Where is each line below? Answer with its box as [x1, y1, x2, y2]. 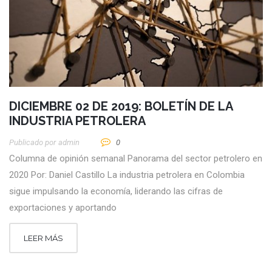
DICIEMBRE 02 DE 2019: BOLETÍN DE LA [9, 99, 233, 114]
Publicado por [9, 138, 56, 148]
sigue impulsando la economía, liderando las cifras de [9, 186, 223, 197]
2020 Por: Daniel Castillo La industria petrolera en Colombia [9, 169, 245, 181]
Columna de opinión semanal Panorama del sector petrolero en [9, 153, 262, 165]
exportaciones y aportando [9, 202, 117, 214]
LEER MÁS [24, 233, 63, 243]
